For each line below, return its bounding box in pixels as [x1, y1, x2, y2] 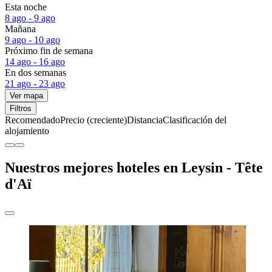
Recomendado [5, 114, 60, 125]
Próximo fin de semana [5, 45, 93, 56]
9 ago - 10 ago [5, 34, 60, 45]
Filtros [10, 103, 32, 113]
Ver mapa [10, 90, 43, 100]
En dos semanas [5, 67, 66, 78]
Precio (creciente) [60, 114, 127, 125]
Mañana [5, 23, 36, 34]
